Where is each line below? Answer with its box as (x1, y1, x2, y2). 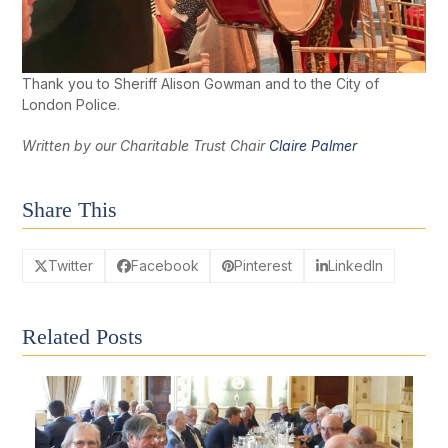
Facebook (130, 257, 199, 275)
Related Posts (22, 323, 144, 349)
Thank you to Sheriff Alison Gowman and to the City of (22, 75, 380, 93)
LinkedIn (327, 257, 383, 275)
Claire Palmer (269, 137, 358, 155)
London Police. (22, 96, 121, 114)
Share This (22, 197, 118, 223)
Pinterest (234, 257, 293, 275)
